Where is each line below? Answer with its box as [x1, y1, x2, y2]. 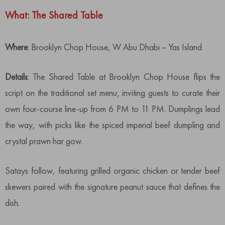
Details [5, 70, 28, 82]
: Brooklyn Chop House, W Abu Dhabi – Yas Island [28, 41, 202, 53]
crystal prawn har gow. [5, 135, 82, 147]
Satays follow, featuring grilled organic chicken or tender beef [5, 164, 220, 176]
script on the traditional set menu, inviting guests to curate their [5, 86, 220, 98]
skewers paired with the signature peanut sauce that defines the [5, 180, 220, 192]
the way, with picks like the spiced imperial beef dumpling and [5, 119, 220, 131]
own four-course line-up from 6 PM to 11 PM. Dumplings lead [5, 102, 220, 115]
